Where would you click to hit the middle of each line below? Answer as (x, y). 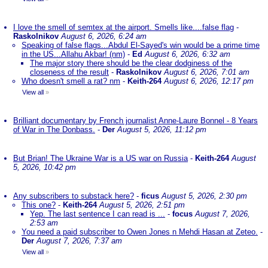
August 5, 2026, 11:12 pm (162, 130)
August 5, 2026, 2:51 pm (142, 205)
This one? (39, 205)
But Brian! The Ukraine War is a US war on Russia (100, 158)
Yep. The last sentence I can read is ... (98, 214)
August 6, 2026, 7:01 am (207, 72)
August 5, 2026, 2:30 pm (204, 196)
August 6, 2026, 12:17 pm (209, 81)
